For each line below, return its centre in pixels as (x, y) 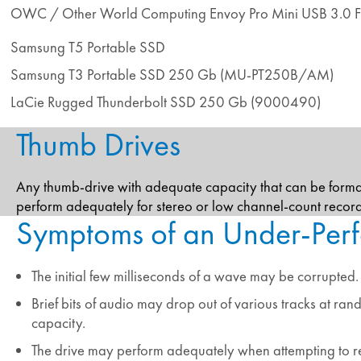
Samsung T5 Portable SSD (88, 48)
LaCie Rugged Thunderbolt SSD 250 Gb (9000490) (166, 103)
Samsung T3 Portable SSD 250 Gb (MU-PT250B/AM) (172, 75)
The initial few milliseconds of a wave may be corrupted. (195, 276)
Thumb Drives (98, 144)
